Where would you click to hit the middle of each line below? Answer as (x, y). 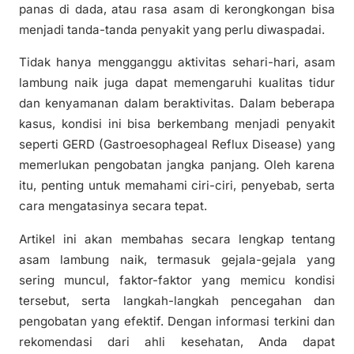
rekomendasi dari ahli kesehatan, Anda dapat (177, 341)
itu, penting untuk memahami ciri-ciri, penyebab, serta (177, 186)
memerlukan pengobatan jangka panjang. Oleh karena (177, 165)
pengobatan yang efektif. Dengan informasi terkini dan (177, 321)
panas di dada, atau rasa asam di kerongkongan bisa (177, 9)
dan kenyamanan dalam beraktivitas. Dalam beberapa (177, 104)
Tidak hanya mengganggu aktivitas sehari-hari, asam (177, 62)
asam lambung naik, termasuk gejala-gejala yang (177, 259)
